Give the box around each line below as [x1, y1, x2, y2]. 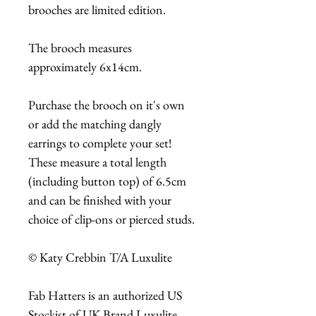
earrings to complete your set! [28, 134, 172, 151]
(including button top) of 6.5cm [28, 172, 186, 189]
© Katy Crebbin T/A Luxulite [28, 248, 172, 265]
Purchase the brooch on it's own [28, 96, 185, 113]
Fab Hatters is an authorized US [28, 286, 182, 303]
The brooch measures [28, 39, 132, 56]
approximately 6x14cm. [28, 58, 142, 75]
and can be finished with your [28, 191, 171, 208]
